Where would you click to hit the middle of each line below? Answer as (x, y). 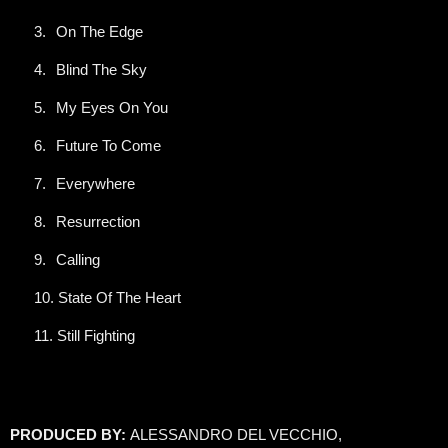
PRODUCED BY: (70, 434)
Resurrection (98, 221)
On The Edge (99, 31)
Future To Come (108, 145)
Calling (78, 259)
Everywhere (95, 183)
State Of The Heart (119, 297)
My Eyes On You (112, 107)
